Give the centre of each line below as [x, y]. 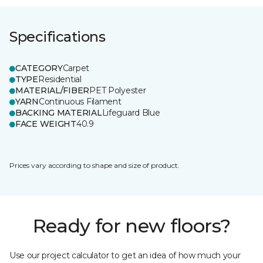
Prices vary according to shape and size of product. [95, 165]
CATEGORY [39, 68]
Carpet [76, 68]
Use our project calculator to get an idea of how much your [125, 255]
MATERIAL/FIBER [53, 90]
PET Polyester [118, 90]
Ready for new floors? [131, 226]
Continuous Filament [80, 102]
